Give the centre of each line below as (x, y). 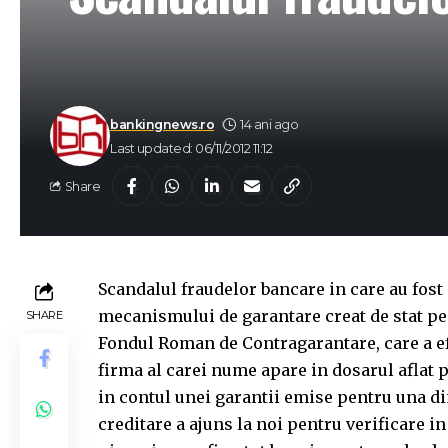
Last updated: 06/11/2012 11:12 (191, 148)
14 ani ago (269, 124)
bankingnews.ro (162, 124)
